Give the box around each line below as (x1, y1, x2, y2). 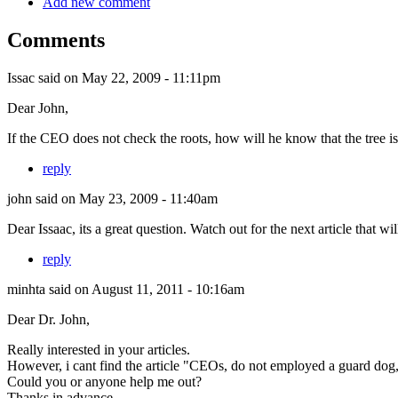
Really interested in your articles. (7, 341, 190, 357)
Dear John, (7, 99, 68, 115)
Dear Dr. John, (7, 311, 90, 327)
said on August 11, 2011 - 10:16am (45, 281, 244, 297)
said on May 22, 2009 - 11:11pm (35, 69, 220, 85)
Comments (7, 28, 105, 52)
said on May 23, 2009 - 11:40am (32, 190, 218, 206)
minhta (7, 281, 45, 297)
